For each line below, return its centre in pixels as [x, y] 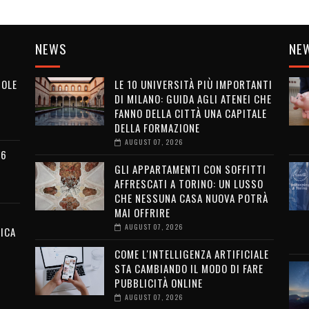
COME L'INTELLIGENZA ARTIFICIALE [191, 254]
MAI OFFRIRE [142, 212]
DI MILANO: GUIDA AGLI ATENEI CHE [193, 99]
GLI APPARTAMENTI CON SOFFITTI [190, 169]
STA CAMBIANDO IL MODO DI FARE [189, 268]
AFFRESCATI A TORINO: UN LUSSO [189, 183]
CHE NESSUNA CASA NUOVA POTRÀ [191, 198]
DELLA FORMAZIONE [157, 128]
